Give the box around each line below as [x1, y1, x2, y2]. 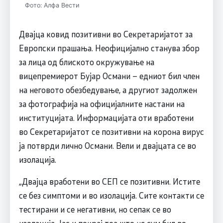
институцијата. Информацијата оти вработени [18, 112, 194, 123]
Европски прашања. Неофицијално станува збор [18, 42, 200, 54]
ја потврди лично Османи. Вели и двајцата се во [18, 140, 196, 151]
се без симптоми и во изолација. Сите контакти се [18, 190, 204, 201]
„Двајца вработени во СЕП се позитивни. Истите [18, 176, 200, 187]
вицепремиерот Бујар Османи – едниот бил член [18, 70, 200, 82]
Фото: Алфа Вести [24, 1, 79, 9]
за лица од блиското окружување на [18, 56, 154, 68]
